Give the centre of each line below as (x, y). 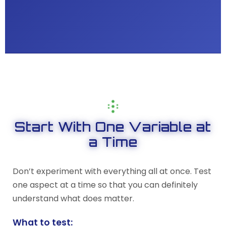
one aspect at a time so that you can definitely (105, 185)
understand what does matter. (73, 199)
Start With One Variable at (113, 127)
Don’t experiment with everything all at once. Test (112, 171)
